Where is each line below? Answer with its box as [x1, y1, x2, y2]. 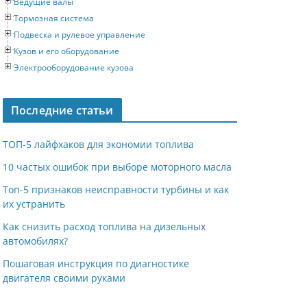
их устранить [3, 197, 65, 211]
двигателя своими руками [3, 271, 125, 285]
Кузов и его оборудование [14, 45, 119, 58]
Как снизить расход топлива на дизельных [3, 220, 206, 234]
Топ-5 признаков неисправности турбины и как [3, 183, 229, 197]
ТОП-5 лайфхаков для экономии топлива [3, 138, 194, 151]
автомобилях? [3, 234, 68, 248]
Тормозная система [14, 12, 94, 25]
